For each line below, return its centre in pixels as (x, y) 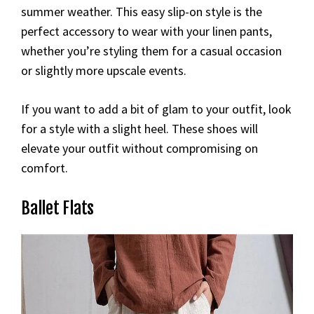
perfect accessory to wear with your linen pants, (146, 31)
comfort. (45, 168)
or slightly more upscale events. (104, 70)
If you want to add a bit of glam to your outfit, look (156, 109)
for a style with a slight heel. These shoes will (139, 128)
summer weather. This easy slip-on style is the (142, 11)
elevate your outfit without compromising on (139, 148)
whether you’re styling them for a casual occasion (151, 50)
